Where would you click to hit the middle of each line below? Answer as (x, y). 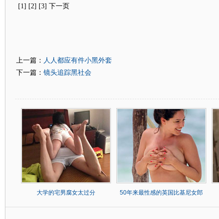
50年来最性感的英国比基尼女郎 (161, 193)
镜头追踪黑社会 (67, 72)
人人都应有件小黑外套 (77, 60)
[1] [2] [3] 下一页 (43, 6)
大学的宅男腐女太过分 (66, 193)
